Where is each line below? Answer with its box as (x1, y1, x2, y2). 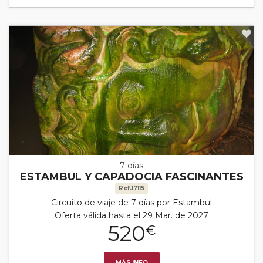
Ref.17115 (119, 184, 144, 192)
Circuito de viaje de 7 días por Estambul (51, 197, 212, 208)
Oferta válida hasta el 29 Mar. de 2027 (55, 210, 208, 221)
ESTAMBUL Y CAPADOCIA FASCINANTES (19, 170, 244, 183)
